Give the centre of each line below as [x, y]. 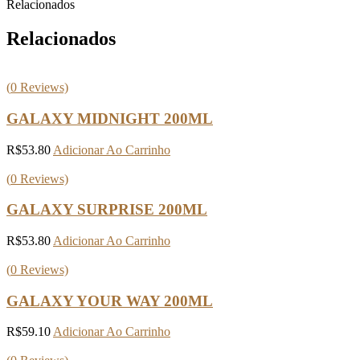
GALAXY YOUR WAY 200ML [110, 301]
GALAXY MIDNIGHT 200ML [110, 118]
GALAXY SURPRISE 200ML [107, 210]
